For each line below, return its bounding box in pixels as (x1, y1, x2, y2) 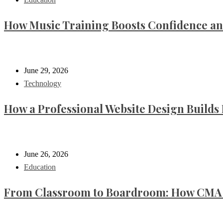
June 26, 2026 (24, 150, 68, 159)
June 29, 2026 (24, 66, 68, 75)
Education (24, 163, 56, 172)
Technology (24, 79, 61, 88)
